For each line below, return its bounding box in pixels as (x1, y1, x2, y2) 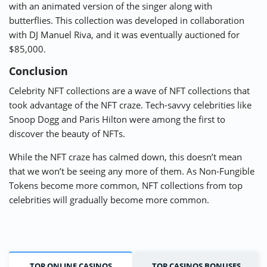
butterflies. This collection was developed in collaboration (9, 14, 244, 27)
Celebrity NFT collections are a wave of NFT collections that (9, 85, 250, 97)
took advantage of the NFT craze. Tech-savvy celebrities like (9, 99, 252, 111)
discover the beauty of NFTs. (9, 128, 125, 140)
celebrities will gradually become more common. (9, 194, 209, 206)
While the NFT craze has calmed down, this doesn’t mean (9, 151, 242, 163)
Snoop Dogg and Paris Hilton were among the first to (9, 113, 225, 126)
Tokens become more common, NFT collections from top (9, 179, 243, 192)
